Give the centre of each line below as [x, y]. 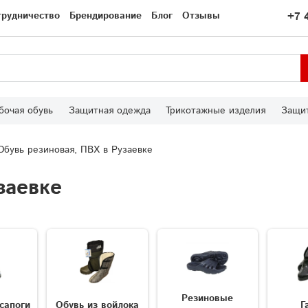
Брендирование [106, 16]
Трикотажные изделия [216, 111]
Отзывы [201, 16]
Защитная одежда [109, 111]
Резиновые [208, 298]
